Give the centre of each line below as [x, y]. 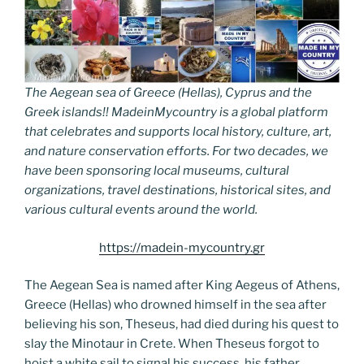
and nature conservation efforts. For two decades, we [176, 151]
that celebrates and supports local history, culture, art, [178, 132]
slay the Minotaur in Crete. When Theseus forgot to [172, 344]
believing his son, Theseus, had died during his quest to [182, 324]
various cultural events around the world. [141, 210]
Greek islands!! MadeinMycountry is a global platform [176, 112]
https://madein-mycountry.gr [182, 247]
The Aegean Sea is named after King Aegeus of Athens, [182, 285]
